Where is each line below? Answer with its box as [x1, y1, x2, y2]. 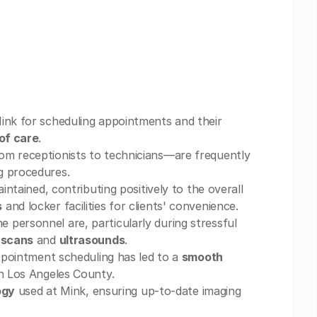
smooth [181, 250, 223, 264]
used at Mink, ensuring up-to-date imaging [15, 284, 241, 298]
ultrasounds [59, 233, 125, 247]
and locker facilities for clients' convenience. [2, 199, 238, 213]
